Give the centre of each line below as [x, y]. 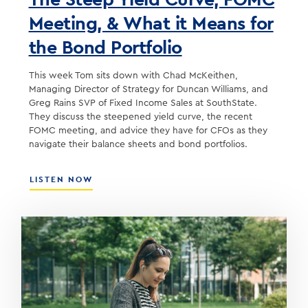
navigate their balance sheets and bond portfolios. [138, 144]
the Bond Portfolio [105, 46]
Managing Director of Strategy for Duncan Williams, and [148, 89]
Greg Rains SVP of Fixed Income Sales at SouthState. [143, 103]
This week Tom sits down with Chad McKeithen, [133, 75]
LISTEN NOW [61, 180]
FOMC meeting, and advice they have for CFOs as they [148, 130]
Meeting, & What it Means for [151, 22]
